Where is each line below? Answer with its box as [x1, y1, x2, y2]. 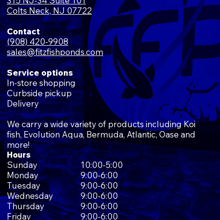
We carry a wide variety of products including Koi [7, 118, 195, 129]
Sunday [7, 159, 37, 170]
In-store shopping [7, 77, 76, 88]
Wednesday [7, 190, 53, 201]
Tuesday [7, 180, 40, 191]
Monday [7, 169, 38, 180]
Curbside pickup [7, 87, 72, 98]
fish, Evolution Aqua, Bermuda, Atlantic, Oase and [7, 129, 195, 139]
